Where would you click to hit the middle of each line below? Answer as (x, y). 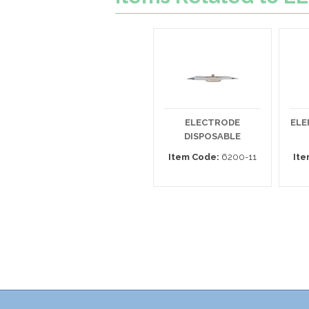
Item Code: (194, 157)
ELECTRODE (212, 122)
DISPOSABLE (212, 136)
